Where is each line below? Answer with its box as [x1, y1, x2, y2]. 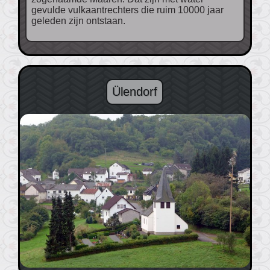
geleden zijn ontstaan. [31, 16, 125, 27]
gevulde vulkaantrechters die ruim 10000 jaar [31, 5, 224, 16]
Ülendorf [112, 85, 158, 99]
